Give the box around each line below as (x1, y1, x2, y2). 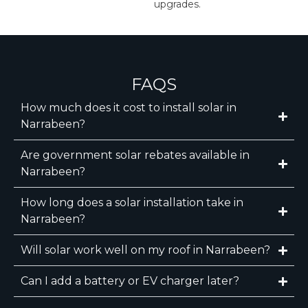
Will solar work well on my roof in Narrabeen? (21, 243, 270, 257)
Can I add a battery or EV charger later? (21, 274, 239, 288)
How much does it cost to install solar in (21, 101, 236, 115)
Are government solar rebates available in (21, 148, 250, 162)
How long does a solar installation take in (21, 196, 243, 210)
